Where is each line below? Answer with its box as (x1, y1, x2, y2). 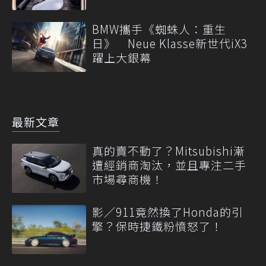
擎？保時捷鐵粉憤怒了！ (92, 217, 223, 234)
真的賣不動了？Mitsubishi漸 (92, 142, 245, 159)
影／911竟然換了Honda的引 (92, 203, 243, 220)
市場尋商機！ (92, 170, 163, 187)
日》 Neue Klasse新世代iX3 (92, 35, 248, 52)
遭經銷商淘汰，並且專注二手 (92, 156, 246, 173)
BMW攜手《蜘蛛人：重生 (92, 21, 226, 37)
